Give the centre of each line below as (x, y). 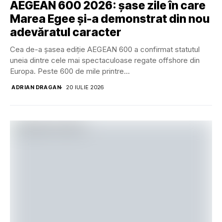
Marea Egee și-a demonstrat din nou (110, 19)
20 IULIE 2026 (85, 87)
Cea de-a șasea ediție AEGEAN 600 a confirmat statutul (105, 50)
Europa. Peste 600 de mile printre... (70, 71)
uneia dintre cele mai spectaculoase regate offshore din (105, 60)
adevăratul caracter (66, 32)
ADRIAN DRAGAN (36, 87)
